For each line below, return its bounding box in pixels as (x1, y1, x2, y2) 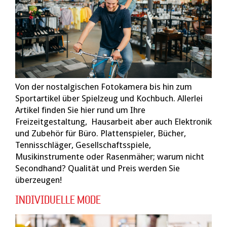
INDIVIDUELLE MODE (15, 195, 101, 206)
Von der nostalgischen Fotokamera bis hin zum (15, 82, 192, 92)
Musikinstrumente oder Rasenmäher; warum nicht (15, 152, 204, 162)
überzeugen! (15, 175, 62, 185)
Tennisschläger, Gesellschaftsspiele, (15, 140, 151, 150)
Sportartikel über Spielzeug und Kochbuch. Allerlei (15, 93, 203, 104)
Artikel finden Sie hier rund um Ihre (15, 105, 145, 116)
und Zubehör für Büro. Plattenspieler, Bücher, (15, 128, 186, 139)
